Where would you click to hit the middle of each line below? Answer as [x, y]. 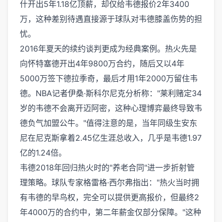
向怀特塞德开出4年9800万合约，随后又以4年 [102, 63]
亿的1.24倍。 [43, 153]
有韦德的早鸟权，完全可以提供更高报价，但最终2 [110, 197]
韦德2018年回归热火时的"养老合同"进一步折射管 [107, 167]
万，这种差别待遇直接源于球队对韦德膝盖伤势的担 [111, 19]
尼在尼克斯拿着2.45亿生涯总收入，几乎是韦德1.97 [111, 138]
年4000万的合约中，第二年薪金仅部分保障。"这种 [111, 212]
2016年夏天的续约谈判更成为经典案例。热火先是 [108, 49]
